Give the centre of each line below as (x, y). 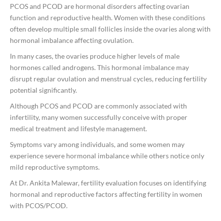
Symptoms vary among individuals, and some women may (97, 145)
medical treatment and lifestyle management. (78, 129)
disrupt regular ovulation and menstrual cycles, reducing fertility (108, 79)
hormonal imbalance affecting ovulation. (72, 40)
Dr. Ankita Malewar (48, 183)
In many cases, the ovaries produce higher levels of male (95, 56)
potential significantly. (43, 90)
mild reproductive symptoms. (55, 167)
